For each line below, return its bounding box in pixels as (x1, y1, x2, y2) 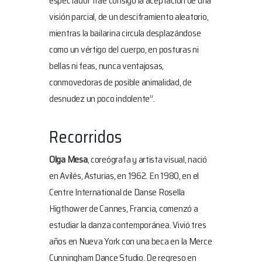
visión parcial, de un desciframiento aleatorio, (49, 9, 209, 24)
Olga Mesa (49, 151, 88, 167)
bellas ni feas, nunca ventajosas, (49, 58, 164, 73)
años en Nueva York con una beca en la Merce (49, 233, 212, 249)
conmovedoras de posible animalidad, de (49, 74, 192, 89)
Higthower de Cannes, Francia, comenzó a (49, 201, 198, 216)
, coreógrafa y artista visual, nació (87, 151, 207, 167)
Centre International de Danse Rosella (49, 184, 185, 199)
